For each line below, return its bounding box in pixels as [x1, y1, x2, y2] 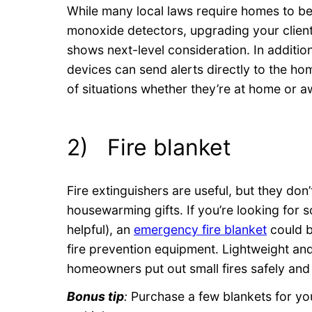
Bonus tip [67, 288, 124, 304]
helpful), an [67, 221, 134, 237]
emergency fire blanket [134, 221, 267, 237]
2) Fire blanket [67, 134, 231, 162]
